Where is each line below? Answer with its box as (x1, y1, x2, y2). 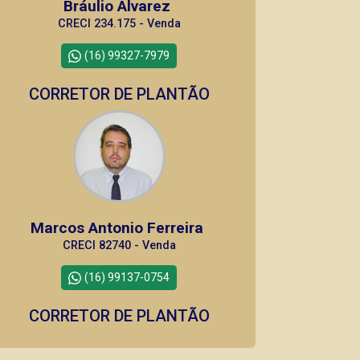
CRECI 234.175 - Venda (57, 17, 181, 31)
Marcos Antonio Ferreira (31, 219, 207, 237)
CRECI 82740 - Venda (62, 239, 176, 252)
